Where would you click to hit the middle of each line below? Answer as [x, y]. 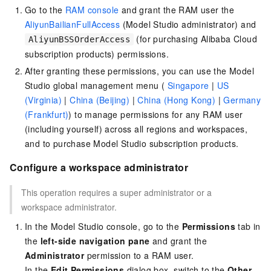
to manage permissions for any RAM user [157, 114]
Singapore [188, 85]
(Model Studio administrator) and [188, 24]
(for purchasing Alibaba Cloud [195, 38]
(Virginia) [43, 100]
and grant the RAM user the [177, 9]
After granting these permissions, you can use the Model [139, 70]
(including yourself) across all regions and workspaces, [136, 129]
